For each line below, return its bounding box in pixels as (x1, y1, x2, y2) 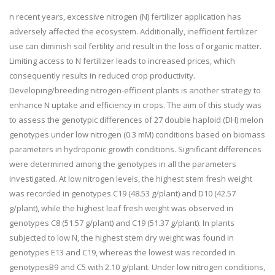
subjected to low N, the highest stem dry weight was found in (9, 232, 234, 243)
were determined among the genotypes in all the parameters (9, 158, 236, 169)
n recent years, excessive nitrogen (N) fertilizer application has (9, 11, 241, 22)
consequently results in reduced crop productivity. (9, 70, 195, 81)
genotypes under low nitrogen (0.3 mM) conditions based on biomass (9, 129, 265, 140)
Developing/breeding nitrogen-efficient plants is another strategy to (9, 85, 261, 96)
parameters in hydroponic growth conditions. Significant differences (9, 144, 261, 155)
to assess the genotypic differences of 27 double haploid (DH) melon (9, 114, 263, 125)
